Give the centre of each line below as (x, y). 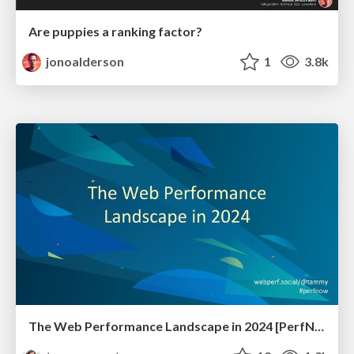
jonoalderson (84, 62)
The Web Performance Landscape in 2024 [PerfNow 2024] (319, 326)
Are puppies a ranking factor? (115, 32)
